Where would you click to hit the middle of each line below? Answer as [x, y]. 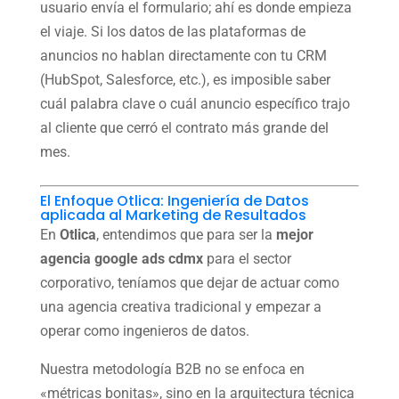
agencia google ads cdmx [121, 258]
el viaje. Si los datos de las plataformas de [172, 31]
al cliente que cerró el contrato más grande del [184, 127]
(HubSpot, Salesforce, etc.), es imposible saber [185, 79]
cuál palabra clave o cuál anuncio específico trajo [195, 103]
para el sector [247, 258]
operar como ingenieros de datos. [144, 330]
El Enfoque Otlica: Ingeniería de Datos [174, 200]
